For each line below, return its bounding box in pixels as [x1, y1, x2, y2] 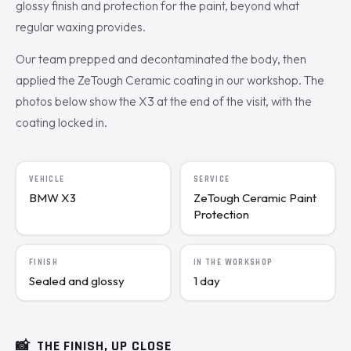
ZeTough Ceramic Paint [194, 190, 317, 206]
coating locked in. [16, 115, 107, 131]
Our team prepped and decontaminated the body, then [16, 52, 306, 67]
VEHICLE [29, 174, 65, 186]
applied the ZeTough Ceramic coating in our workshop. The [16, 73, 324, 89]
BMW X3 [29, 190, 76, 206]
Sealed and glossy [29, 273, 125, 288]
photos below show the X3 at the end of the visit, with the [16, 94, 312, 110]
